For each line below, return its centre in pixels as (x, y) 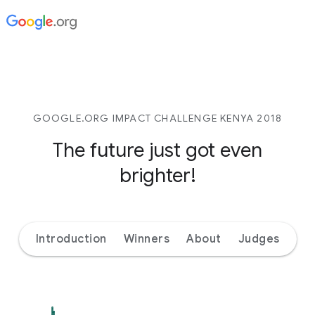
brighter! (157, 175)
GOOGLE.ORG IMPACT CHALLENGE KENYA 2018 (157, 118)
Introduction (71, 239)
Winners (146, 239)
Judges (259, 239)
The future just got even (157, 150)
